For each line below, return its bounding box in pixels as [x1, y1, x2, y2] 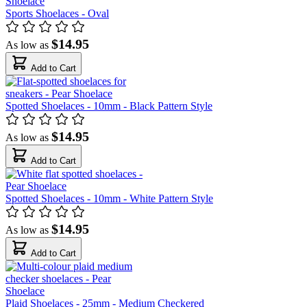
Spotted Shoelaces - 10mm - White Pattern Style [5, 192, 213, 204]
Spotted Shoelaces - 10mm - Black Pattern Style [5, 99, 212, 112]
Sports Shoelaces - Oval [5, 7, 109, 19]
